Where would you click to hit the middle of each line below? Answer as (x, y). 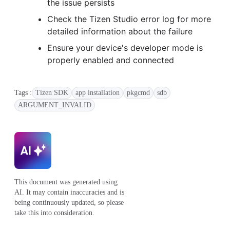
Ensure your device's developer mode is (125, 47)
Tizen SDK (52, 92)
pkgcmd (138, 92)
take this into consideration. (54, 213)
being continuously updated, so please (69, 202)
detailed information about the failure (120, 31)
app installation (98, 92)
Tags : (23, 92)
